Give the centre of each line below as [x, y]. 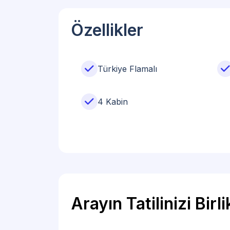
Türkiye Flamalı [127, 69]
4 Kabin [113, 101]
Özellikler [107, 30]
